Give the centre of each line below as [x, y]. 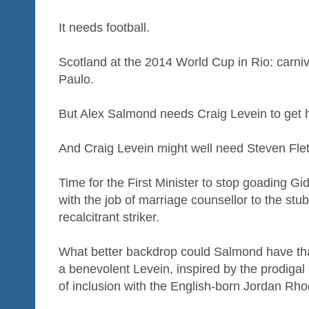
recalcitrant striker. [109, 218]
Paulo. [76, 80]
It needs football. [104, 28]
